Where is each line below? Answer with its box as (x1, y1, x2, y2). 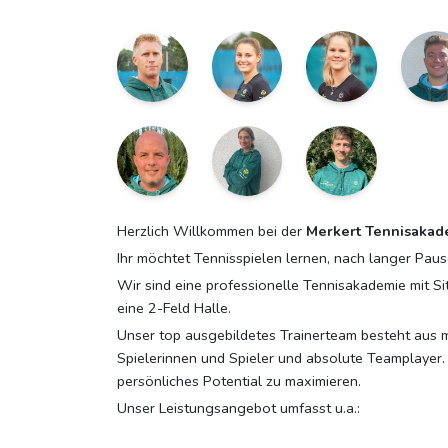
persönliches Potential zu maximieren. (117, 371, 361, 391)
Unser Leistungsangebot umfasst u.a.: (117, 398, 360, 418)
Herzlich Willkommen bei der (117, 221, 306, 241)
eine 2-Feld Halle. (117, 298, 231, 318)
